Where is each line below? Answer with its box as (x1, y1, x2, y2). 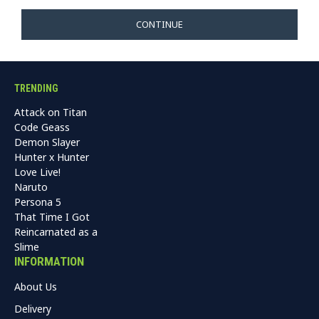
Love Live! (14, 165, 61, 179)
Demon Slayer (14, 135, 80, 149)
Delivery (14, 302, 51, 315)
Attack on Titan (14, 105, 87, 119)
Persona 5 (14, 195, 61, 209)
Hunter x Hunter (14, 150, 89, 164)
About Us (14, 280, 57, 293)
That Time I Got (14, 210, 90, 224)
